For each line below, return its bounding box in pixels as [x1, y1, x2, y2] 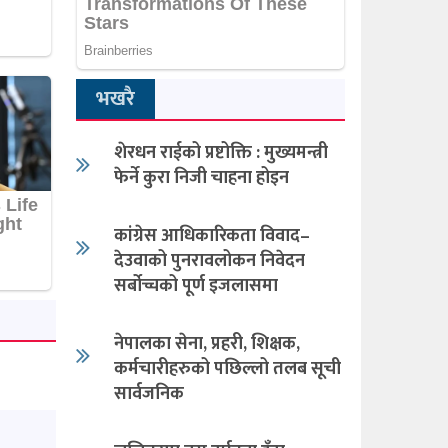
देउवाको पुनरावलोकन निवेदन [113, 245, 305, 276]
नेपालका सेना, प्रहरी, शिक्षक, [113, 328, 300, 359]
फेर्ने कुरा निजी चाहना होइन [113, 162, 289, 193]
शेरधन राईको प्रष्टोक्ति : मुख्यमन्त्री [113, 137, 328, 168]
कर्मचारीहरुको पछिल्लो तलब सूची [113, 353, 341, 384]
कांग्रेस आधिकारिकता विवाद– [113, 220, 310, 251]
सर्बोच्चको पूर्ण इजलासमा [113, 270, 278, 301]
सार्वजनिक [113, 378, 184, 409]
